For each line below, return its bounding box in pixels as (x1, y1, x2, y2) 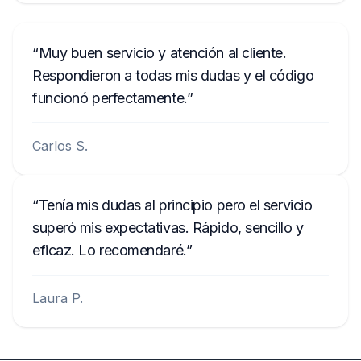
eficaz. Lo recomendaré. (32, 242, 186, 259)
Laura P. (32, 290, 83, 306)
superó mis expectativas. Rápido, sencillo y (32, 219, 304, 236)
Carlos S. (32, 138, 88, 154)
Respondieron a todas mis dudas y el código (32, 67, 314, 84)
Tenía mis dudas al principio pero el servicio (38, 197, 313, 214)
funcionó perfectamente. (32, 89, 187, 106)
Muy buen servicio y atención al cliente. (38, 44, 287, 61)
